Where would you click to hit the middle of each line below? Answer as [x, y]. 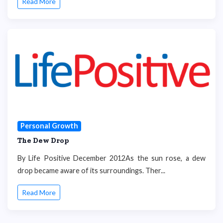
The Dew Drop [43, 140]
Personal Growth [49, 126]
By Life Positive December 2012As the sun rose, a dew [111, 158]
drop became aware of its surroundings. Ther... [91, 170]
